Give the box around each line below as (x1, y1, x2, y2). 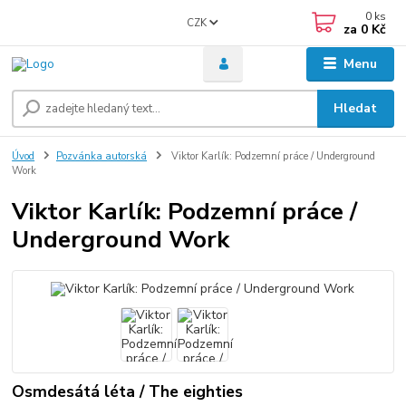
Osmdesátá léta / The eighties (12, 380, 244, 402)
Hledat (333, 100, 378, 118)
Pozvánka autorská (56, 150, 147, 164)
